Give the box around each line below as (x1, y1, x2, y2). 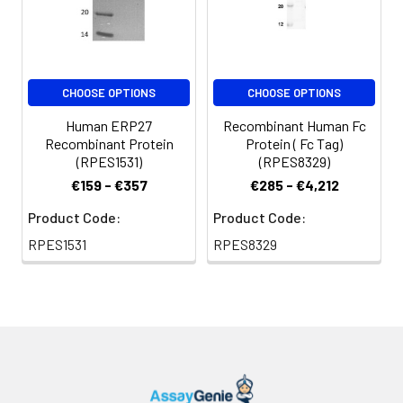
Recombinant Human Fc (222, 116, 366, 134)
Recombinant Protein (44, 134, 174, 152)
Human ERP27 (66, 116, 152, 134)
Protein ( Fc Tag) (246, 134, 343, 152)
